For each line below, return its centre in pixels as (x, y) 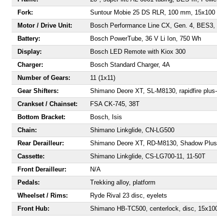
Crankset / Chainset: (47, 104)
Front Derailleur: (42, 169)
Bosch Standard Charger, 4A (130, 65)
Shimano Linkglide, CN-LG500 (132, 130)
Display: (30, 52)
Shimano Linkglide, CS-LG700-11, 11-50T (148, 156)
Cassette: (31, 156)
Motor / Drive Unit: (45, 25)
